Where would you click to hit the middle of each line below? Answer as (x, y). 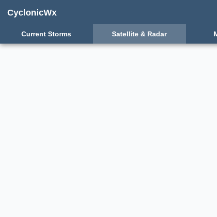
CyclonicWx (32, 13)
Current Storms (46, 34)
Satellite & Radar (139, 34)
